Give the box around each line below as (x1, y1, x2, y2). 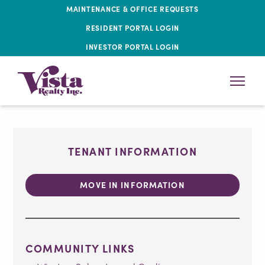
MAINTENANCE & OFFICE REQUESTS (66, 4, 199, 14)
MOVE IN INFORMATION (80, 179, 185, 191)
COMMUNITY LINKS (25, 240, 135, 256)
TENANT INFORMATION (68, 143, 197, 159)
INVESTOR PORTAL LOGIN (85, 41, 180, 52)
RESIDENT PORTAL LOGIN (85, 22, 180, 33)
